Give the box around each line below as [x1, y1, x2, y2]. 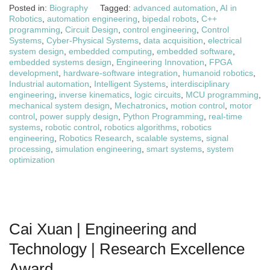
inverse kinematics [59, 90, 130, 99]
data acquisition [143, 36, 203, 45]
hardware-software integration [63, 68, 178, 78]
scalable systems [136, 133, 201, 143]
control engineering [123, 25, 196, 34]
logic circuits [134, 90, 181, 99]
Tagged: [100, 3, 133, 13]
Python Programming [123, 111, 204, 121]
